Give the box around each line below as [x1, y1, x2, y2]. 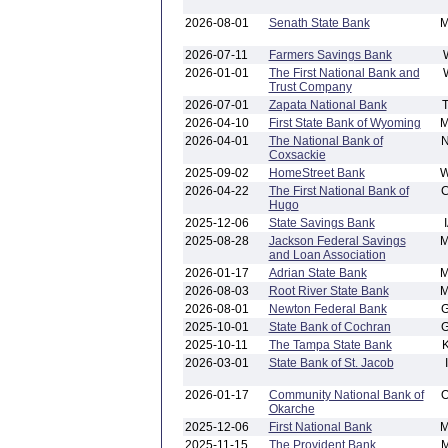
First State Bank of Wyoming [268, 116, 421, 130]
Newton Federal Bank [268, 302, 387, 316]
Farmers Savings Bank [268, 48, 392, 62]
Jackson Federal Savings [268, 234, 406, 248]
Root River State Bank [268, 284, 389, 298]
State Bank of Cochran [268, 320, 391, 334]
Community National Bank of [268, 388, 424, 402]
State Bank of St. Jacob [268, 356, 394, 370]
